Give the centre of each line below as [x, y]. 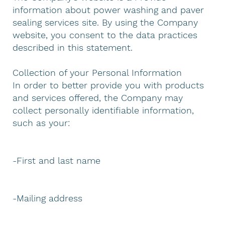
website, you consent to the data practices [105, 35]
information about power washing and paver [108, 10]
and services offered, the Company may [98, 97]
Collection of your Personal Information [97, 72]
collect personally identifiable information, [103, 110]
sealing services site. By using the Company [105, 22]
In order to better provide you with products [108, 85]
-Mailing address [48, 198]
